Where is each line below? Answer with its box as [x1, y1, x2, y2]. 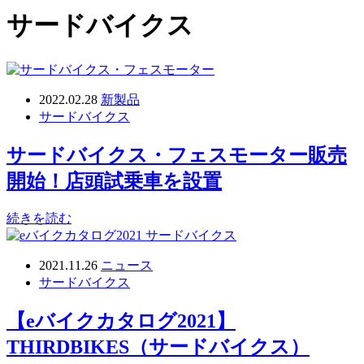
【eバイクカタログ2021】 [6, 310, 236, 331]
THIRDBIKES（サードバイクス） [6, 336, 310, 357]
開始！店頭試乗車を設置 [6, 170, 222, 192]
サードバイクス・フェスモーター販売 [6, 144, 347, 166]
